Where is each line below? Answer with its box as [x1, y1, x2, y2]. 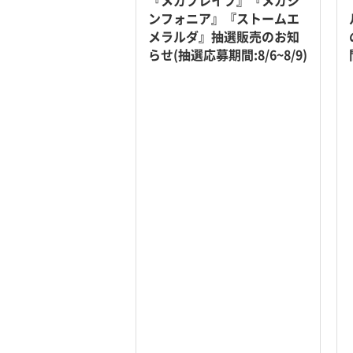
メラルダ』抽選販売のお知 [148, 27, 299, 46]
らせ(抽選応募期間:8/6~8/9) [148, 45, 307, 65]
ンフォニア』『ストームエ [148, 9, 299, 28]
